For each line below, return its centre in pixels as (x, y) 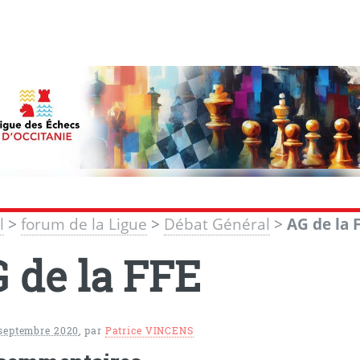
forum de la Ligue (84, 225)
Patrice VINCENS (149, 330)
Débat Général (217, 225)
